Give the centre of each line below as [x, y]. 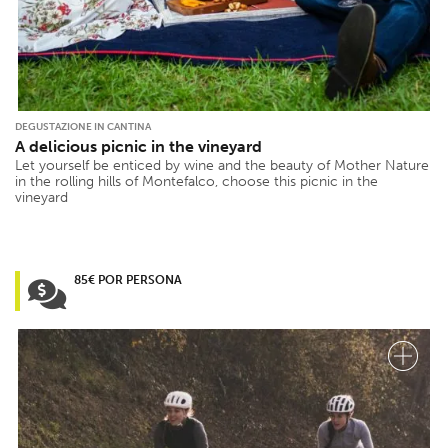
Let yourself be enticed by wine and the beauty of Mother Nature [222, 165]
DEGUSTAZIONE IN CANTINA [83, 126]
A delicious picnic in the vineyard [138, 146]
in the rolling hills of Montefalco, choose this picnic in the [196, 181]
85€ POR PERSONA [128, 279]
